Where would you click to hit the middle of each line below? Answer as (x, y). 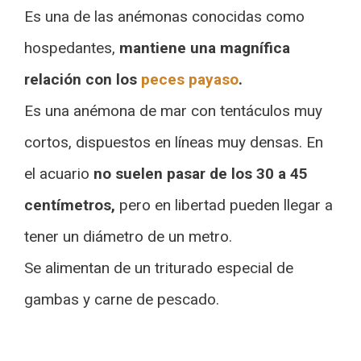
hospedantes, (70, 48)
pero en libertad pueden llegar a (224, 205)
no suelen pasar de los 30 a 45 (201, 174)
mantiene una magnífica (203, 48)
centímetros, (70, 205)
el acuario (59, 174)
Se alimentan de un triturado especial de (159, 268)
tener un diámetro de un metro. (128, 237)
